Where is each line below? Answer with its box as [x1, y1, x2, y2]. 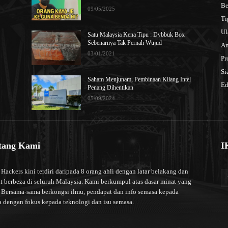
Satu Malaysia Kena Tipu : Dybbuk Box [88, 31, 185, 38]
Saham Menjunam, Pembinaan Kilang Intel [88, 75, 191, 83]
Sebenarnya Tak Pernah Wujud [88, 39, 162, 46]
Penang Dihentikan [88, 83, 134, 91]
